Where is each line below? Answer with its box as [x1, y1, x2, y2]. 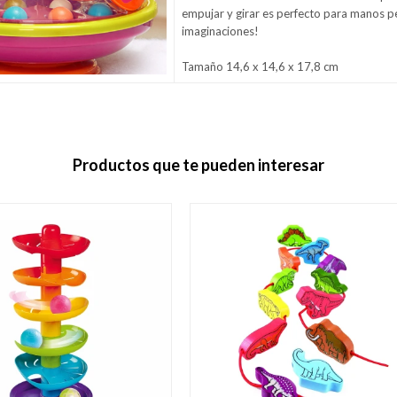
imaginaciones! [182, 24, 259, 39]
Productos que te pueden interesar [73, 155, 324, 175]
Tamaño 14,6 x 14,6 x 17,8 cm [182, 59, 339, 74]
